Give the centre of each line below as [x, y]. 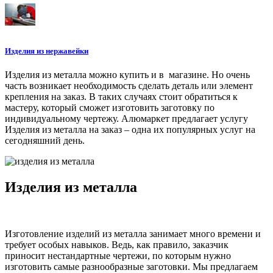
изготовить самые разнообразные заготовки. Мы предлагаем [131, 266]
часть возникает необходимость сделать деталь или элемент [129, 85]
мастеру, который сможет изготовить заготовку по [110, 107]
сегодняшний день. [45, 140]
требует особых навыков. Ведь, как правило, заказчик [117, 244]
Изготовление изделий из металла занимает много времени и [133, 233]
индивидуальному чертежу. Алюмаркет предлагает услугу [126, 118]
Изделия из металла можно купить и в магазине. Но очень [127, 74]
